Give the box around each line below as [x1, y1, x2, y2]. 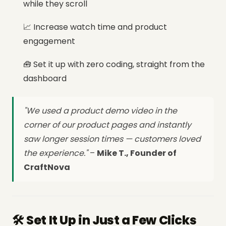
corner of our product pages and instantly [24, 119, 191, 131]
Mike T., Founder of [97, 147, 177, 159]
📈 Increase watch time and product [23, 21, 167, 33]
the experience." [24, 147, 88, 159]
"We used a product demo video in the [24, 104, 177, 117]
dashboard [23, 72, 67, 84]
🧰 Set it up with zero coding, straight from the [23, 58, 205, 70]
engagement [23, 35, 75, 47]
